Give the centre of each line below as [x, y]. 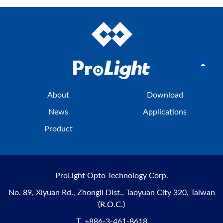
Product [58, 129]
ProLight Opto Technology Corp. [111, 175]
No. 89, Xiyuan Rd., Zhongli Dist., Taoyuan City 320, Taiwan [111, 192]
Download [165, 95]
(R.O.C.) [111, 204]
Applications [165, 112]
